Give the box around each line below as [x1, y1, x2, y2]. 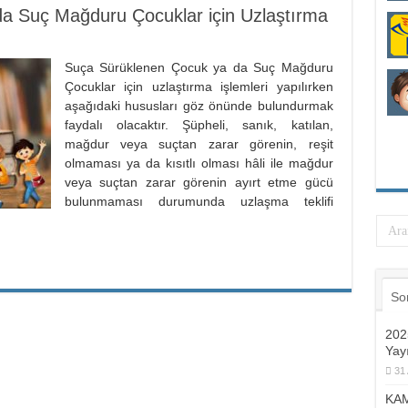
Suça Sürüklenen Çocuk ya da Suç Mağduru [64, 59, 333, 75]
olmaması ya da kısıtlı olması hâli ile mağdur [64, 155, 333, 170]
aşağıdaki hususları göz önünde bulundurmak [64, 97, 333, 113]
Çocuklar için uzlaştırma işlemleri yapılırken [64, 78, 333, 94]
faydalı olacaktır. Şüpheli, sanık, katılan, [64, 117, 333, 132]
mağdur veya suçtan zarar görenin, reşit [64, 136, 333, 151]
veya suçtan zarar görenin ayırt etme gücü [64, 174, 333, 189]
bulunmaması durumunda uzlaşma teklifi [64, 193, 333, 209]
